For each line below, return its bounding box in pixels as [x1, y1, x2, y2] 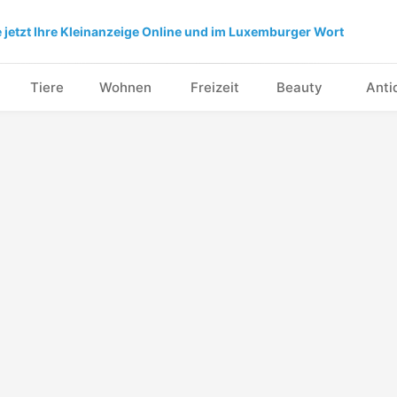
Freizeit [190, 79, 239, 96]
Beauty [276, 79, 323, 96]
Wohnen [99, 79, 152, 96]
